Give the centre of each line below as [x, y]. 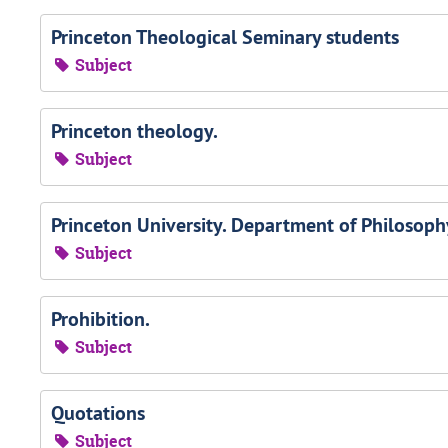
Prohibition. [100, 319]
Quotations [98, 413]
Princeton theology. [134, 131]
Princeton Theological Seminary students [225, 37]
